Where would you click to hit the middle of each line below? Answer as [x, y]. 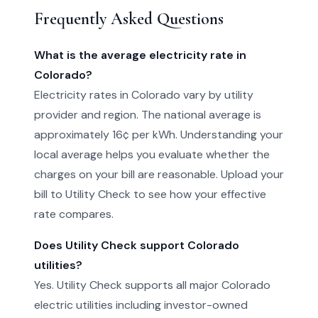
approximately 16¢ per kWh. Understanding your [159, 135]
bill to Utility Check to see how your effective [150, 194]
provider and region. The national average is [148, 115]
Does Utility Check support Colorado [137, 245]
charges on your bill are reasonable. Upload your [159, 174]
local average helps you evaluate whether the [152, 154]
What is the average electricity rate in [140, 55]
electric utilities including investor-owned [141, 305]
